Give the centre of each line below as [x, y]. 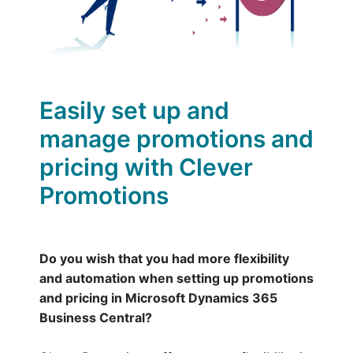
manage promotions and [176, 138]
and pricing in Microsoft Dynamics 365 [158, 297]
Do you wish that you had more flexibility [164, 258]
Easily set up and [134, 110]
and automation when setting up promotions [176, 278]
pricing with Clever [146, 167]
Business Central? [96, 317]
